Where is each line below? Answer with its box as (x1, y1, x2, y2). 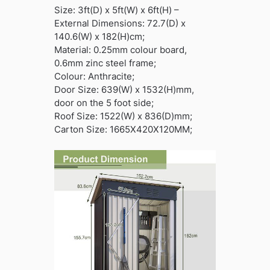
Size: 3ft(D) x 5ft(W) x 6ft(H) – (54, 4, 179, 16)
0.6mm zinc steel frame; (54, 57, 156, 69)
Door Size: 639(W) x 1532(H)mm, (54, 84, 194, 96)
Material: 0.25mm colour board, (54, 44, 187, 56)
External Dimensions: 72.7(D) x (54, 17, 186, 30)
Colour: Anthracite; (54, 71, 134, 83)
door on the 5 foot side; (54, 97, 154, 109)
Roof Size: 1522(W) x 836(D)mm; (54, 110, 192, 122)
